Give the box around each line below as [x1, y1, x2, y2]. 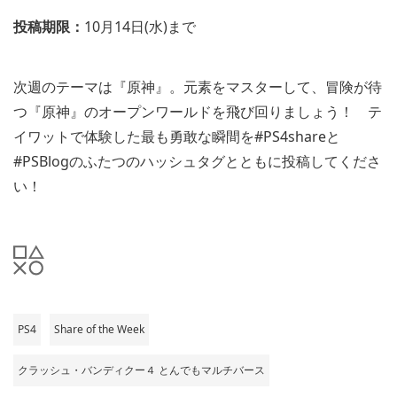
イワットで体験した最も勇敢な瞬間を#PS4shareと [13, 126, 340, 146]
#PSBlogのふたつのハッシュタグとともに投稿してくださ [13, 151, 381, 171]
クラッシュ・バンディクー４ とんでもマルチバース [18, 362, 265, 378]
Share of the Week [54, 321, 144, 337]
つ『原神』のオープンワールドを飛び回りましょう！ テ [13, 101, 382, 121]
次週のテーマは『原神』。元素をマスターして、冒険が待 [13, 76, 382, 97]
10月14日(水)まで [84, 16, 196, 36]
